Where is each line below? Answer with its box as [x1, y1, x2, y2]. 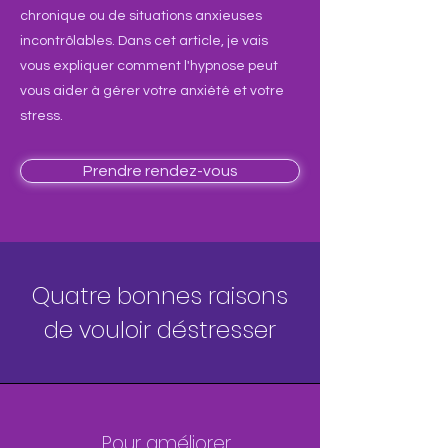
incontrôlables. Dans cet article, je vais [20, 34, 268, 48]
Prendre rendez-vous [82, 163, 238, 179]
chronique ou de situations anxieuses [20, 9, 262, 23]
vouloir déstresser [79, 314, 276, 346]
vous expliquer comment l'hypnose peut [20, 59, 278, 73]
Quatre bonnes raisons [32, 280, 288, 312]
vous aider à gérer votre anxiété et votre [20, 84, 284, 98]
